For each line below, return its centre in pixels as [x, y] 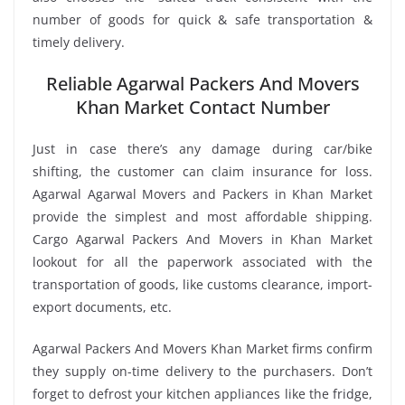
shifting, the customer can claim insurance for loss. [202, 171]
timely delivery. [79, 42]
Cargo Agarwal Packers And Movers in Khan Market [202, 239]
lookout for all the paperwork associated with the [202, 261]
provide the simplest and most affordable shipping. [202, 216]
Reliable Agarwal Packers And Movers [202, 83]
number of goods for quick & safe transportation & [202, 19]
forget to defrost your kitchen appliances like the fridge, [202, 393]
